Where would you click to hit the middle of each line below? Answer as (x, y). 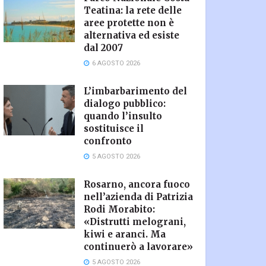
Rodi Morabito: (119, 209)
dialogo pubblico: (125, 103)
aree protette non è (129, 23)
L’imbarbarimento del (135, 91)
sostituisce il (114, 128)
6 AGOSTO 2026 (115, 63)
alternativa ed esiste (132, 35)
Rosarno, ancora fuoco (137, 184)
